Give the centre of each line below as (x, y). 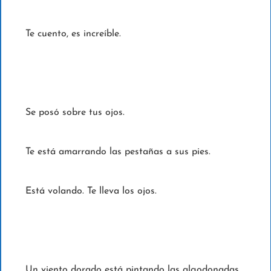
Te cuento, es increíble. (74, 34)
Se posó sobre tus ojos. (76, 113)
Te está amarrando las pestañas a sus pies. (119, 152)
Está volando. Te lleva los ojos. (92, 191)
